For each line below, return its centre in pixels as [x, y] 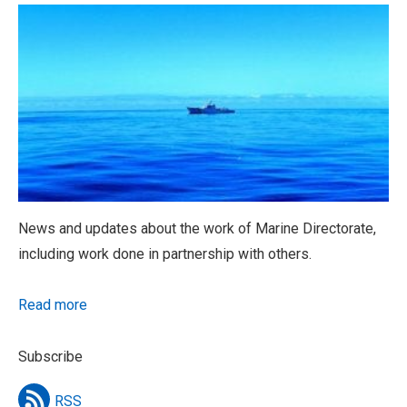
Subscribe [50, 356]
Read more [53, 304]
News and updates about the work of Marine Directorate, [197, 228]
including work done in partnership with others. [165, 253]
